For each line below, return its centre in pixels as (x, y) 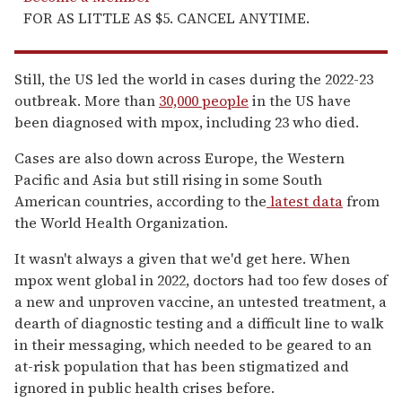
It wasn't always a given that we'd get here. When (182, 258)
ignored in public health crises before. (144, 387)
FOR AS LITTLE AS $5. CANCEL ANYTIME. (166, 17)
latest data (305, 201)
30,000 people (204, 100)
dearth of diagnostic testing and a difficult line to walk (199, 323)
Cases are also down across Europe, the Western (179, 157)
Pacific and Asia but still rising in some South (168, 179)
